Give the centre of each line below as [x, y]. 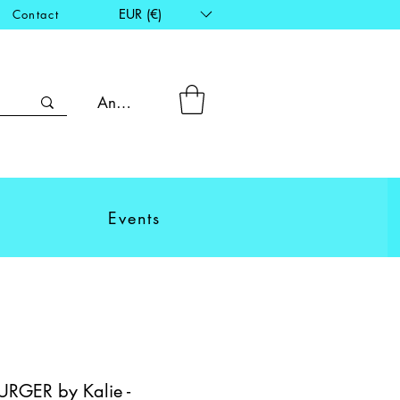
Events [135, 218]
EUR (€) [140, 14]
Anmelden [130, 103]
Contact [35, 14]
